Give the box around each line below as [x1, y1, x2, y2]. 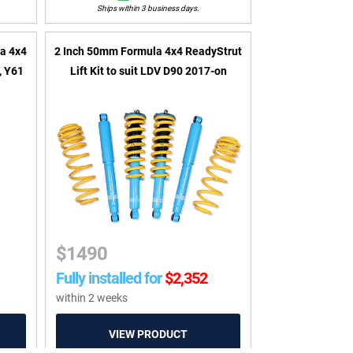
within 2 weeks [56, 292, 128, 305]
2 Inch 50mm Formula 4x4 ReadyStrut [54, 45, 243, 58]
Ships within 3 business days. [97, 3, 200, 13]
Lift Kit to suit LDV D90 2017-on [69, 65, 227, 78]
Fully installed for [56, 269, 162, 288]
